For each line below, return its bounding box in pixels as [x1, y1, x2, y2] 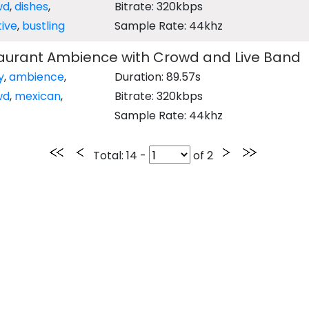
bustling [21, 18, 65, 34]
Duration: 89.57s [114, 69, 201, 85]
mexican [14, 88, 61, 104]
